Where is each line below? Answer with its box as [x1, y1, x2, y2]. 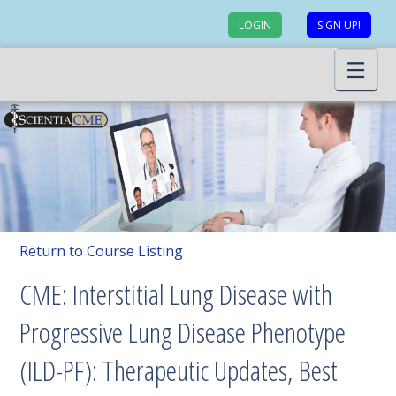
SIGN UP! [317, 18, 361, 33]
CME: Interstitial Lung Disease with [19, 275, 333, 314]
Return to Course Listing [19, 241, 184, 262]
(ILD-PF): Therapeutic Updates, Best [19, 351, 339, 390]
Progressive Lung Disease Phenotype [19, 313, 346, 352]
